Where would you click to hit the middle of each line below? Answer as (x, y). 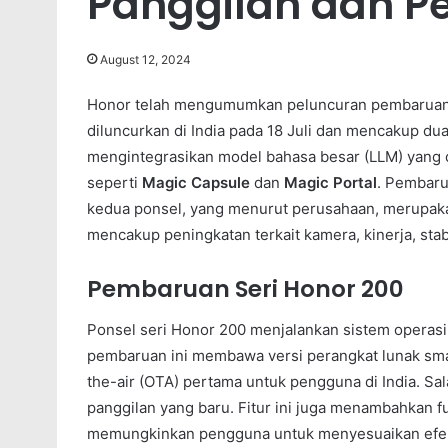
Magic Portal (330, 182)
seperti (114, 182)
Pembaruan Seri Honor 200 (245, 289)
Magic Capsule (196, 182)
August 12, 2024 (145, 59)
